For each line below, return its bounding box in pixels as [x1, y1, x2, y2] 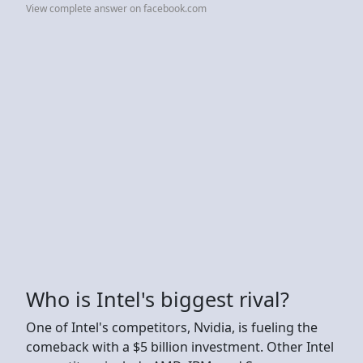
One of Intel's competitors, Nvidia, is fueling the [26, 318, 318, 336]
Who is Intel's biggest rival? [26, 284, 289, 313]
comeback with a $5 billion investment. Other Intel [26, 337, 334, 356]
